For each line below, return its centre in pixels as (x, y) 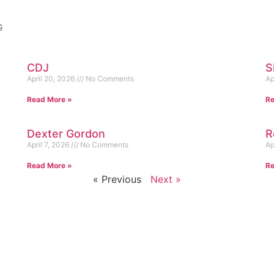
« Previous (117, 179)
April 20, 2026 (52, 79)
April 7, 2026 (49, 145)
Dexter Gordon (66, 134)
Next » (166, 179)
